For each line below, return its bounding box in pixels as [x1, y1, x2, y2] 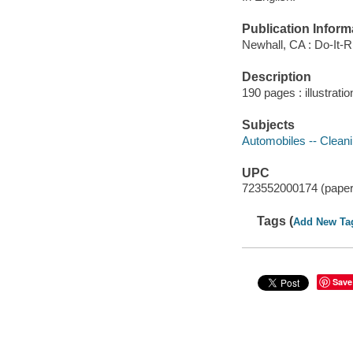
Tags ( [257, 214, 294, 228]
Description [241, 70, 311, 84]
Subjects [241, 117, 295, 132]
